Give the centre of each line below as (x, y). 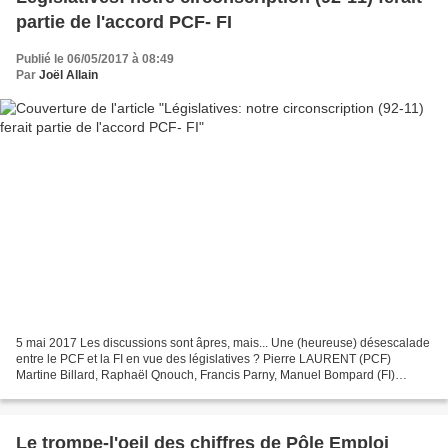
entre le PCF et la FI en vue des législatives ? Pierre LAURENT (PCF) (203, 358)
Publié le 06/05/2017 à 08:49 (95, 59)
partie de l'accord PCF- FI (124, 22)
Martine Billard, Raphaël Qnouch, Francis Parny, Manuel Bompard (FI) (205, 374)
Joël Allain (68, 75)
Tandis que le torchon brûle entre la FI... (123, 390)
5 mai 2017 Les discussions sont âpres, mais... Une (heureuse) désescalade (223, 342)
